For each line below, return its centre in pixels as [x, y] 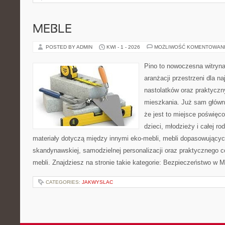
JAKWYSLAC [97, 182]
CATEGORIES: [64, 182]
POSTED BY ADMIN [70, 47]
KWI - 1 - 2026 [123, 47]
